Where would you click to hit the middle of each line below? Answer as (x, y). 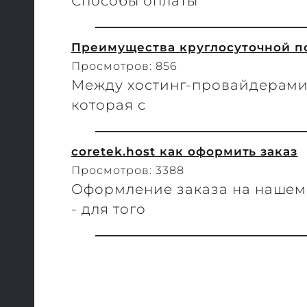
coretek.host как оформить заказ (184, 151)
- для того (108, 209)
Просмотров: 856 (124, 66)
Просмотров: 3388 (127, 170)
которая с (108, 105)
